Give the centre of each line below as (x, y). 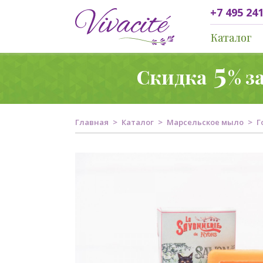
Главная (92, 122)
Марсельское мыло (205, 122)
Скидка (174, 77)
